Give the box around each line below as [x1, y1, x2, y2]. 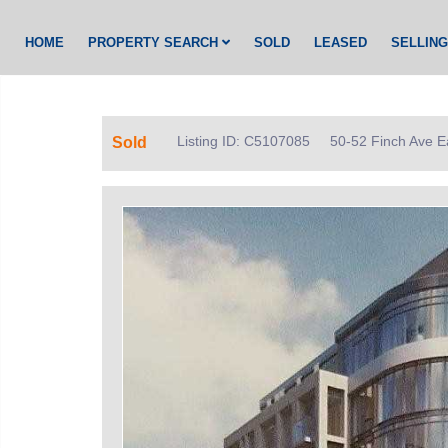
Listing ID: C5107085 [177, 133, 310, 149]
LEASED [314, 35, 367, 50]
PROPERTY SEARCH [88, 35, 222, 50]
